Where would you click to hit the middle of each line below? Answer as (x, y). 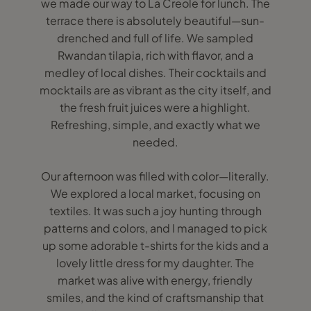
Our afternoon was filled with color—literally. (155, 176)
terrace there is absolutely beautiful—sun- (155, 20)
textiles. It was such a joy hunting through (155, 211)
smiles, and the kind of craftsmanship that (155, 297)
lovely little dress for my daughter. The (155, 263)
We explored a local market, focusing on (155, 193)
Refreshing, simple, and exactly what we (155, 125)
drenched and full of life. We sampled (155, 38)
